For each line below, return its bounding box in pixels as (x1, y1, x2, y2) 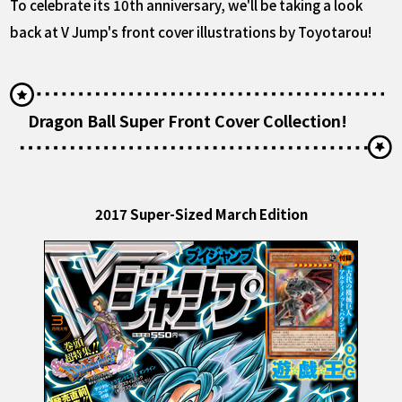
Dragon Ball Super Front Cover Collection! (28, 109, 348, 132)
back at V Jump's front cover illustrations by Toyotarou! (10, 21, 372, 41)
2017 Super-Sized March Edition (94, 203, 308, 223)
